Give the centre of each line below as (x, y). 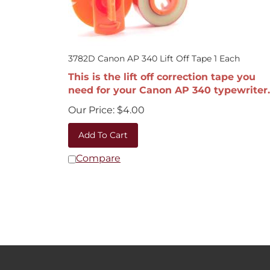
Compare (98, 152)
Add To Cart (103, 129)
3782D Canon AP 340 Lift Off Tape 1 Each (154, 52)
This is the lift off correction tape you (162, 71)
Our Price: (91, 104)
